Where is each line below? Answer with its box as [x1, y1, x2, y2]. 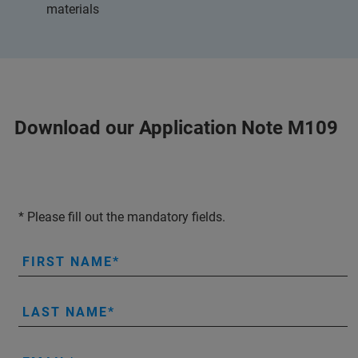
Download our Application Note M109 [14, 117, 338, 139]
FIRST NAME [22, 254, 113, 269]
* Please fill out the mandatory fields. [18, 209, 225, 225]
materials [46, 2, 99, 17]
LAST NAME [22, 304, 108, 320]
